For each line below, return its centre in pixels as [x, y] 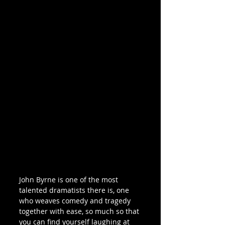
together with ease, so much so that [80, 211]
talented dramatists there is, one [75, 190]
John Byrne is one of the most [70, 179]
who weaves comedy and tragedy [76, 200]
